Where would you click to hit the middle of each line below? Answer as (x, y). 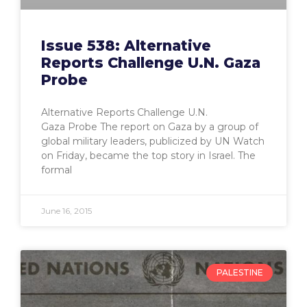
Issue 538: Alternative (126, 46)
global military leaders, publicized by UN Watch (153, 141)
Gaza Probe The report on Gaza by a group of (150, 127)
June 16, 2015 (66, 211)
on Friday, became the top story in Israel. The (148, 156)
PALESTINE (240, 273)
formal (57, 170)
